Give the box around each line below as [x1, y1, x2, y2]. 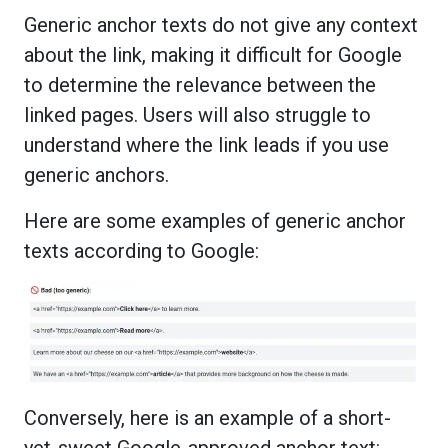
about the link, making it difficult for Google [24, 42, 402, 67]
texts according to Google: [24, 238, 259, 263]
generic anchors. [24, 162, 169, 187]
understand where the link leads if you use [24, 132, 389, 157]
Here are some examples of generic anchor [24, 208, 406, 233]
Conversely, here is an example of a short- [24, 405, 391, 430]
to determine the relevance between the [24, 72, 376, 97]
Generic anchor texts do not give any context [24, 12, 418, 37]
